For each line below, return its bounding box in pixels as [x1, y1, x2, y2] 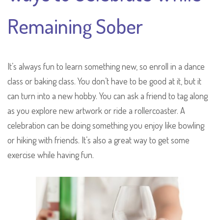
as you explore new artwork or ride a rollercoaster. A [7, 105, 185, 116]
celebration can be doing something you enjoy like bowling [7, 119, 204, 131]
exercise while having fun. [7, 149, 94, 160]
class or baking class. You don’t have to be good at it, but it [7, 75, 201, 86]
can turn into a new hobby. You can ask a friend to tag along [7, 90, 208, 101]
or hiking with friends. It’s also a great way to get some [7, 134, 190, 145]
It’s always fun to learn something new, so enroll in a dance [7, 60, 205, 72]
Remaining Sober [7, 12, 143, 39]
